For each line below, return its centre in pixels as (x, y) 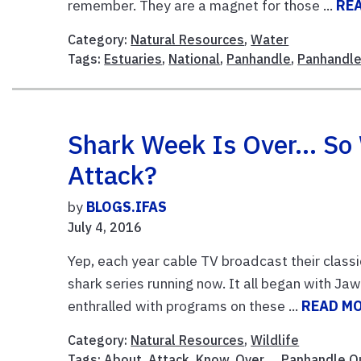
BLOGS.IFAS (127, 206)
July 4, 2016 (105, 227)
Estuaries (133, 58)
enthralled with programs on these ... (185, 305)
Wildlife (275, 340)
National (195, 58)
